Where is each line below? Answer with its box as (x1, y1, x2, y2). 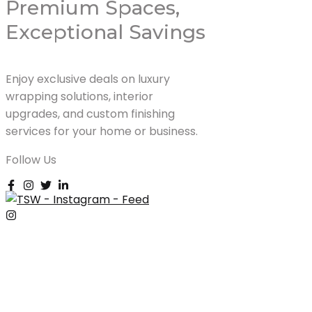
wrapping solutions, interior (6, 88, 153, 105)
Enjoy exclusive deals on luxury (6, 71, 170, 88)
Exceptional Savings (6, 20, 205, 45)
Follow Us (6, 152, 56, 169)
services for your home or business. (6, 123, 198, 140)
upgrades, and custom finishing (6, 106, 175, 123)
